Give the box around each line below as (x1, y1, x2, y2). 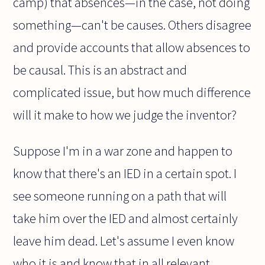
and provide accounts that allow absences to (13, 39, 251, 56)
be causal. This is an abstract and (13, 62, 188, 79)
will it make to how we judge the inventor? (13, 106, 237, 124)
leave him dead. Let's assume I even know (13, 232, 235, 249)
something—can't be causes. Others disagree (13, 17, 252, 34)
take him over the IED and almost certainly (13, 209, 238, 227)
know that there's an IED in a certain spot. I (13, 164, 237, 182)
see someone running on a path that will (13, 187, 227, 204)
